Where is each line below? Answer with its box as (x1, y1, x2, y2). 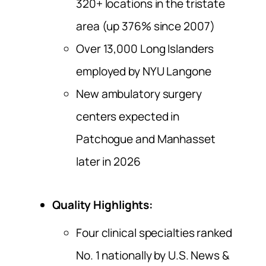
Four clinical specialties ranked (76, 224, 232, 240)
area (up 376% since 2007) (76, 18, 215, 34)
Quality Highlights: (52, 197, 154, 213)
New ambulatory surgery (76, 86, 202, 102)
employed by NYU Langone (76, 64, 211, 80)
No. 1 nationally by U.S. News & (76, 247, 229, 263)
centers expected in (76, 109, 180, 125)
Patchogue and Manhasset (76, 131, 216, 147)
